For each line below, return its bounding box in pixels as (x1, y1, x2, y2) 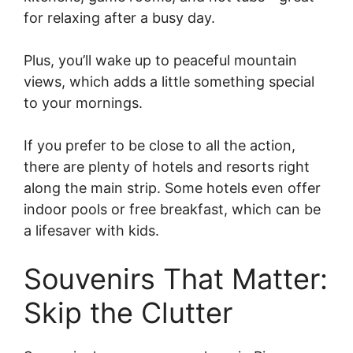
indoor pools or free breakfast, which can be (24, 200, 321, 217)
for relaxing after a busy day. (24, 9, 215, 26)
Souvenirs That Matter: (24, 261, 328, 296)
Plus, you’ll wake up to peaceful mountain (24, 51, 297, 69)
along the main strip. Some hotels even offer (24, 179, 321, 196)
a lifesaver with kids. (24, 221, 163, 239)
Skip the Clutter (24, 295, 232, 330)
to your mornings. (24, 94, 143, 111)
